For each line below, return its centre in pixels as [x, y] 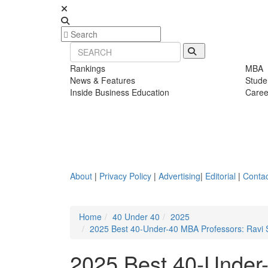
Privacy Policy [125, 176]
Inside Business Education [120, 92]
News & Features [103, 80]
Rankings [88, 68]
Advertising [179, 176]
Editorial [220, 176]
